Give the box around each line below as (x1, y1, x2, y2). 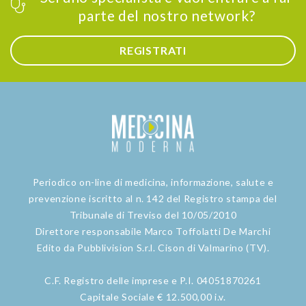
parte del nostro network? (78, 6, 255, 24)
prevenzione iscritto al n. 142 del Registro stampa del (29, 193, 277, 205)
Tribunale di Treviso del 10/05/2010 (69, 209, 237, 221)
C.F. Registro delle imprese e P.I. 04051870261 (44, 275, 262, 287)
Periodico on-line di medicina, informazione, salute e (32, 176, 274, 189)
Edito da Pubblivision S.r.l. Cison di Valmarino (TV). (36, 242, 270, 254)
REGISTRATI (120, 43, 186, 57)
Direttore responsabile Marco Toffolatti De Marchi (35, 225, 271, 238)
